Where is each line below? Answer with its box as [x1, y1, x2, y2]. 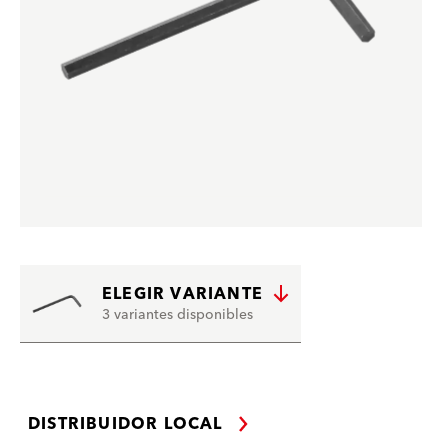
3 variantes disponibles [102, 302, 253, 327]
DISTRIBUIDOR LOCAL [28, 410, 223, 438]
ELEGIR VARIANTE [102, 279, 263, 308]
